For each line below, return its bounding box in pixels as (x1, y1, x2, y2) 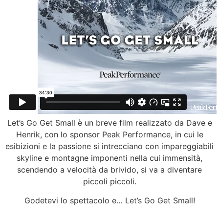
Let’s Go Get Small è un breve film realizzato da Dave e (7, 118, 212, 128)
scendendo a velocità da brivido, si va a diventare (17, 165, 202, 175)
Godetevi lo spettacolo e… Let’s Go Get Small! (24, 195, 195, 205)
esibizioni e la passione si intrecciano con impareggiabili (5, 141, 214, 152)
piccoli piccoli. (83, 176, 136, 187)
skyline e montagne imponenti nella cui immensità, (17, 153, 202, 163)
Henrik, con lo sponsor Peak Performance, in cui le (16, 130, 203, 140)
